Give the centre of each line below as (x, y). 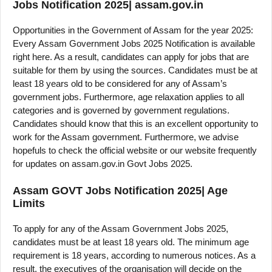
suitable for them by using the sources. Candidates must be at (135, 70)
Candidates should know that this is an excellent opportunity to (135, 124)
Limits (29, 203)
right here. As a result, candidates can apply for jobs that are (131, 57)
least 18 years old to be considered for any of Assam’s (120, 84)
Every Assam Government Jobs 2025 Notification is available (134, 44)
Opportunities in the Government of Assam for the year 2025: (133, 30)
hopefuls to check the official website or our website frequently (135, 151)
